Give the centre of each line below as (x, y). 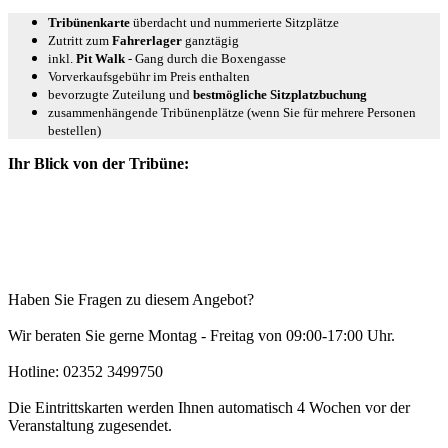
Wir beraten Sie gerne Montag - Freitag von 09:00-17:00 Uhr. (201, 335)
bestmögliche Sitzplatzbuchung (280, 94)
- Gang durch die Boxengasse (205, 58)
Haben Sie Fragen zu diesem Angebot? (131, 299)
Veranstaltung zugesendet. (90, 425)
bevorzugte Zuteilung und (120, 94)
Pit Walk (100, 58)
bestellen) (76, 130)
